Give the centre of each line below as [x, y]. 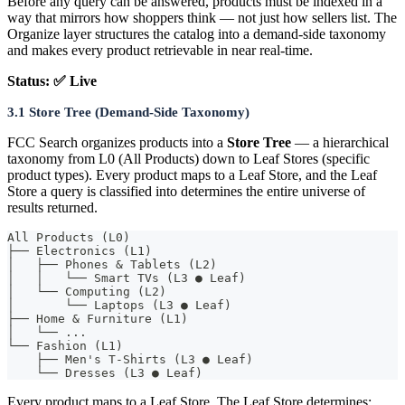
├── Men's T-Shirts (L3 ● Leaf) [130, 359]
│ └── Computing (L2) [87, 291]
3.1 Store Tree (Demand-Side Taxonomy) [128, 111]
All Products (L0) [69, 237]
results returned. [52, 207]
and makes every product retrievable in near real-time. [160, 50]
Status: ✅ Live [52, 80]
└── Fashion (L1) [65, 345]
